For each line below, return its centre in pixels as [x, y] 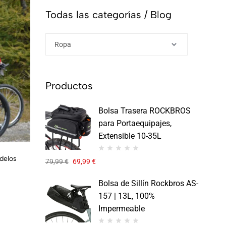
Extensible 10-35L [130, 136]
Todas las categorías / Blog [108, 14]
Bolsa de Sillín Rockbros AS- [148, 184]
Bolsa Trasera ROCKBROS [144, 110]
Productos [69, 86]
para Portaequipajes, [135, 123]
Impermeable [121, 209]
